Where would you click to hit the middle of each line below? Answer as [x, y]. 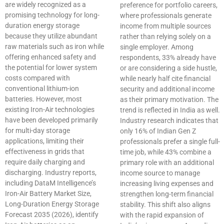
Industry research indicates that [169, 121]
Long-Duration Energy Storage [52, 204]
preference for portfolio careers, [169, 5]
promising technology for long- [52, 15]
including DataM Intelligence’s [50, 183]
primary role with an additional [167, 163]
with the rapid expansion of [162, 215]
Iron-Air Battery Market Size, [48, 194]
